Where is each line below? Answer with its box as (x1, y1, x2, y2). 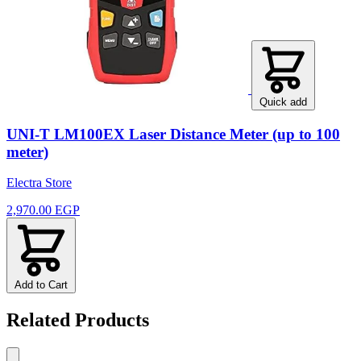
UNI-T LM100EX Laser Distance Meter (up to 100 (6, 125, 340, 143)
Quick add (259, 95, 307, 108)
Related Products (6, 309, 149, 331)
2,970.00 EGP (6, 203, 80, 218)
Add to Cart (15, 279, 68, 292)
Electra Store (6, 176, 72, 190)
